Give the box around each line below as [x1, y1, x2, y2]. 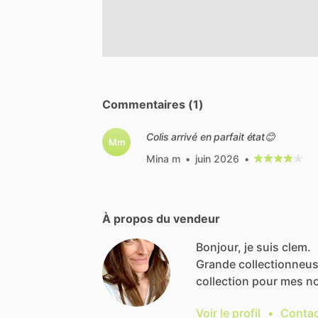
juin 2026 [195, 152, 239, 165]
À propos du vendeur [102, 211, 220, 226]
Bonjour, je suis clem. [196, 239, 311, 254]
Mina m [146, 152, 180, 165]
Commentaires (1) [102, 97, 204, 111]
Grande [196, 256, 236, 271]
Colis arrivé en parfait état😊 [146, 130, 276, 143]
